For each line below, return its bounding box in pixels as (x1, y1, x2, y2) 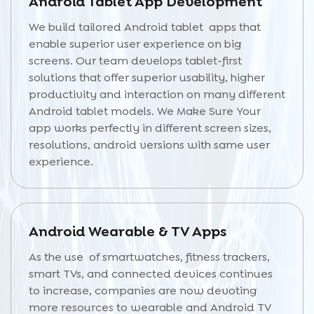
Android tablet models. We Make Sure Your (29, 104, 266, 118)
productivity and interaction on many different (29, 87, 285, 102)
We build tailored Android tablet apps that (29, 20, 261, 34)
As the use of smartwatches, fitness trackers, (29, 250, 270, 264)
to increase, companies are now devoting (29, 283, 257, 298)
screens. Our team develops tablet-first (29, 53, 242, 68)
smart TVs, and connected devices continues (29, 266, 273, 281)
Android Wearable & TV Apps (29, 222, 226, 240)
